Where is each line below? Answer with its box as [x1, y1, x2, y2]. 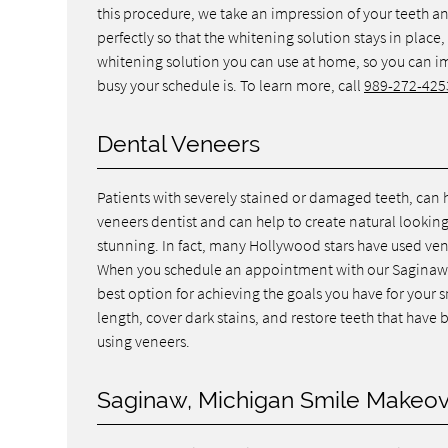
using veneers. [97, 330, 191, 351]
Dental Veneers [97, 130, 261, 157]
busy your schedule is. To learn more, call [97, 74, 365, 95]
